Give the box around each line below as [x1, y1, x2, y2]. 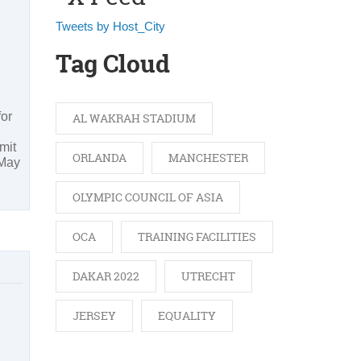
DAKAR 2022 [72, 268, 139, 284]
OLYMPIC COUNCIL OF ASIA [72, 189, 223, 205]
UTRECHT [180, 268, 235, 284]
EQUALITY [157, 308, 216, 324]
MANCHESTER [168, 150, 248, 166]
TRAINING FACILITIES [137, 229, 256, 245]
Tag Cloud [55, 48, 170, 81]
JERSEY [72, 308, 116, 324]
